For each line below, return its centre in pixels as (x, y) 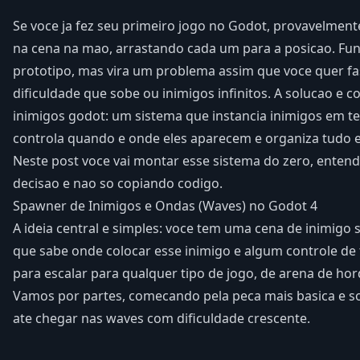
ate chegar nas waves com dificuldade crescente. (162, 318)
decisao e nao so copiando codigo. (118, 183)
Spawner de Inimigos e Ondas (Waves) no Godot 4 (165, 205)
